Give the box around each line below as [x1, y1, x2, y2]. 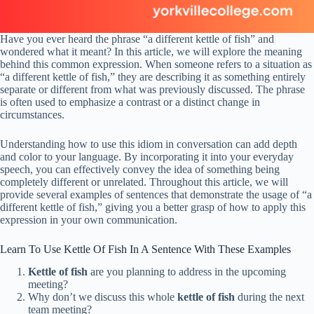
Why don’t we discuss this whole [28, 291, 177, 303]
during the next [235, 291, 304, 303]
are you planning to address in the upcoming [88, 266, 286, 278]
